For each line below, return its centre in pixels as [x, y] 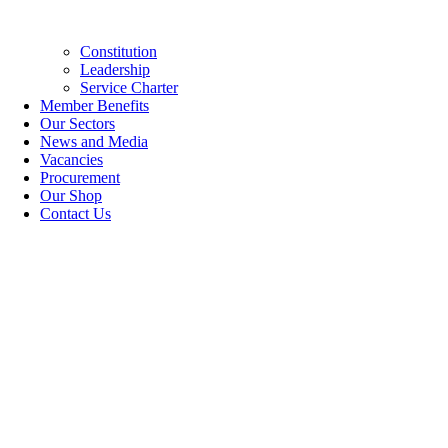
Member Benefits [94, 106]
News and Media [94, 142]
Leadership [115, 70]
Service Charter [129, 88]
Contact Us [75, 214]
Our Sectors [77, 124]
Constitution [118, 52]
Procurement [80, 178]
